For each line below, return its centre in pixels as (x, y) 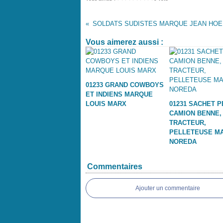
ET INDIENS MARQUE (119, 94)
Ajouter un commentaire (168, 188)
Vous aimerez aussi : (124, 42)
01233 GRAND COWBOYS (125, 85)
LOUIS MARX (106, 104)
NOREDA (183, 142)
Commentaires (115, 167)
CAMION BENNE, (195, 113)
